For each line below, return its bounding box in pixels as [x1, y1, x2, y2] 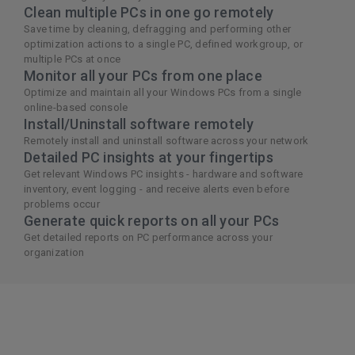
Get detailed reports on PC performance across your [24, 231, 273, 243]
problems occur [24, 197, 103, 210]
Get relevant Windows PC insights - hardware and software [24, 167, 303, 180]
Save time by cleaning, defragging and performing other [24, 22, 292, 35]
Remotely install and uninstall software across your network [24, 134, 311, 147]
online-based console [24, 101, 128, 113]
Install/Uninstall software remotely [24, 115, 254, 132]
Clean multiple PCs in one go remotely [24, 3, 274, 21]
